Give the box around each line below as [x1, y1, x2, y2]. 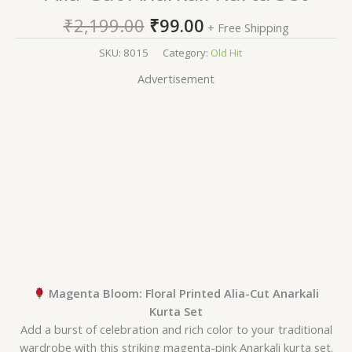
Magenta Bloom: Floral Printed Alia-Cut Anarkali [46, 285, 320, 302]
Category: [162, 45, 211, 60]
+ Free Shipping [207, 19, 289, 35]
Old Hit [210, 45, 242, 60]
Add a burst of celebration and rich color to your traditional [20, 321, 332, 338]
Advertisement [137, 71, 214, 87]
